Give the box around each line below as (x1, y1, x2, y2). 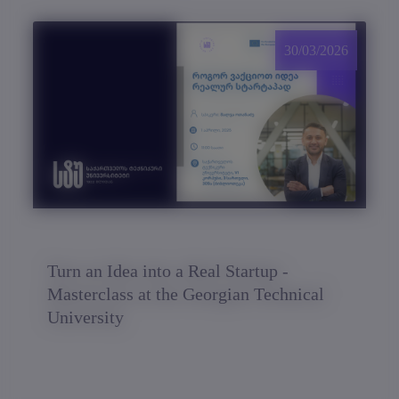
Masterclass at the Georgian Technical (47, 283, 324, 304)
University (47, 306, 124, 327)
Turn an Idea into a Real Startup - (47, 260, 289, 281)
